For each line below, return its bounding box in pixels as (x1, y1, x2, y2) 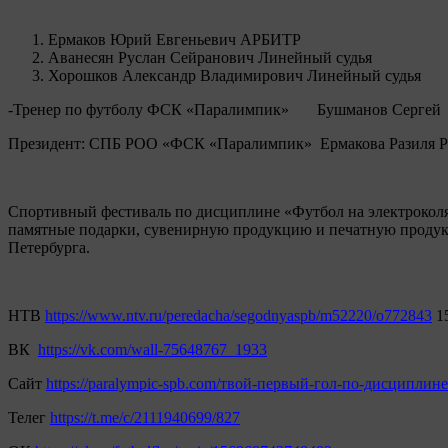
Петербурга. (8, 238, 90, 256)
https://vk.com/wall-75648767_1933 (38, 340, 267, 358)
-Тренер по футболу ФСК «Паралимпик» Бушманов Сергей (8, 100, 441, 118)
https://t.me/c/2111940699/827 (50, 408, 240, 426)
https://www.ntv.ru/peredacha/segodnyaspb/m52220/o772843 (45, 306, 432, 324)
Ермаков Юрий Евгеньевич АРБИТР (48, 30, 301, 48)
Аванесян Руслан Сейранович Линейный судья (48, 48, 372, 66)
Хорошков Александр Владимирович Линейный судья (48, 66, 421, 84)
